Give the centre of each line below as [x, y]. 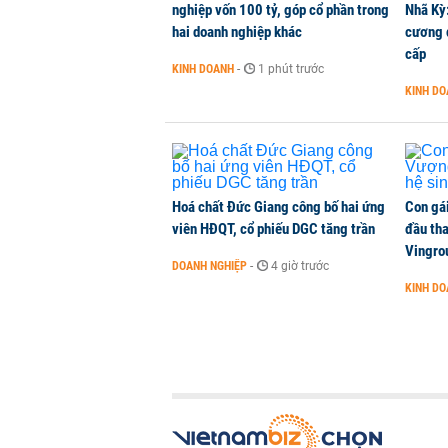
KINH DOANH [203, 69]
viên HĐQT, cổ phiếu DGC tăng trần [273, 229]
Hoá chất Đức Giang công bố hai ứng [278, 207]
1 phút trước [291, 69]
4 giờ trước [300, 266]
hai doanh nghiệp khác [237, 32]
